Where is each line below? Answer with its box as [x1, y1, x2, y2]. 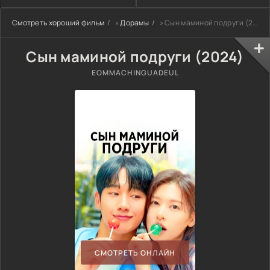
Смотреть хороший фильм [12, 17, 105, 28]
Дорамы [120, 17, 149, 28]
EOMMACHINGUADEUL [91, 67, 179, 78]
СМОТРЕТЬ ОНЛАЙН [95, 247, 175, 258]
